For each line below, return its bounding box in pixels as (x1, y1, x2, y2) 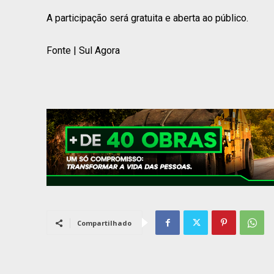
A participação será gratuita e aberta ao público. (46, 12, 248, 24)
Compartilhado (77, 218, 131, 228)
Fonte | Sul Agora (46, 44, 120, 56)
